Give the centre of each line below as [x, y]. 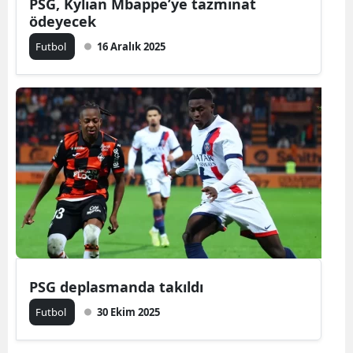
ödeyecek [63, 21]
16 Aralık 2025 [131, 46]
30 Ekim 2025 [128, 312]
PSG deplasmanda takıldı [116, 287]
